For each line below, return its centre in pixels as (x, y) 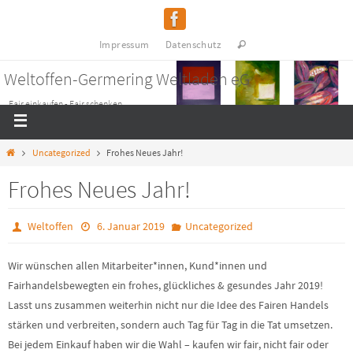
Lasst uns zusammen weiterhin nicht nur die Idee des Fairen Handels (168, 305)
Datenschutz (193, 45)
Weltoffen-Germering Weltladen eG (127, 79)
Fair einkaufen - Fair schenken (65, 104)
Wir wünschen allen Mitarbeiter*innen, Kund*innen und (137, 266)
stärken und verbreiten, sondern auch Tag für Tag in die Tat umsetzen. (170, 325)
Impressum (124, 45)
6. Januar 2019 (130, 226)
